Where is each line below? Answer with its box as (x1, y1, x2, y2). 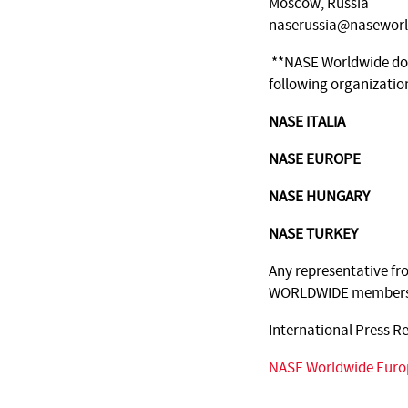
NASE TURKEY (269, 224, 358, 244)
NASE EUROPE (269, 149, 361, 169)
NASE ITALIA (269, 112, 345, 132)
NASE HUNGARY (269, 187, 370, 207)
